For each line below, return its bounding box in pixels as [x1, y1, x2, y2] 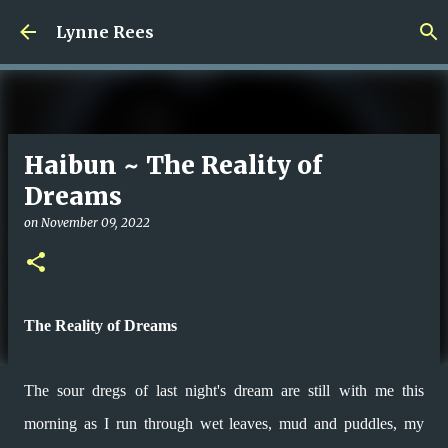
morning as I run [24, 415, 144, 432]
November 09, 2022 [41, 215, 150, 230]
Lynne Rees [56, 22, 154, 42]
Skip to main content [153, 16, 304, 34]
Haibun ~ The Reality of [24, 150, 322, 181]
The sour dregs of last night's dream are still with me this [24, 382, 424, 399]
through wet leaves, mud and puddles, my [143, 415, 425, 432]
